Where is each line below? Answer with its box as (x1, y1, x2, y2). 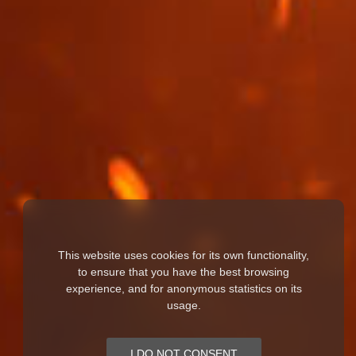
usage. (166, 299, 201, 311)
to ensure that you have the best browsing (78, 265, 289, 278)
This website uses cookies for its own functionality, (58, 249, 309, 261)
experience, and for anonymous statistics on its (65, 282, 302, 295)
